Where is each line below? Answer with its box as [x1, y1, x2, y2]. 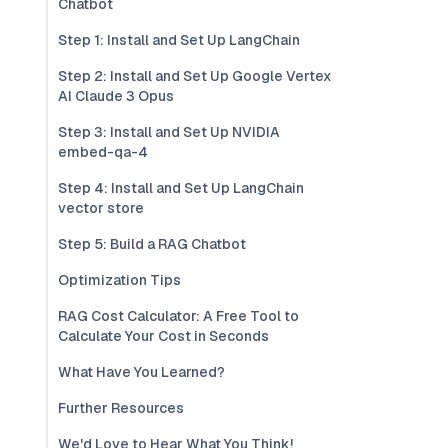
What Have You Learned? [58, 363, 225, 381]
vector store [58, 199, 144, 217]
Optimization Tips [58, 271, 181, 289]
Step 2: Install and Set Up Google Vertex [58, 67, 332, 85]
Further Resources [58, 399, 184, 417]
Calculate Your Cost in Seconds [58, 327, 269, 345]
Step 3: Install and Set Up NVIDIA [58, 123, 280, 141]
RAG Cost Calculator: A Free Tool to [58, 307, 299, 325]
